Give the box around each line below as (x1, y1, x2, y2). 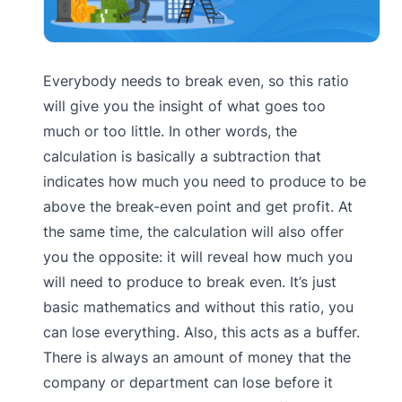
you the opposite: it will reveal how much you (43, 247, 353, 266)
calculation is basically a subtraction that (43, 146, 321, 165)
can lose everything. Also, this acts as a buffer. (43, 322, 360, 341)
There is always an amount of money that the (43, 347, 351, 366)
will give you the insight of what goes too (43, 96, 326, 115)
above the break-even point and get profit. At (43, 197, 353, 215)
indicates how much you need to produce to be (43, 171, 366, 190)
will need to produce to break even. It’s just (43, 272, 336, 291)
